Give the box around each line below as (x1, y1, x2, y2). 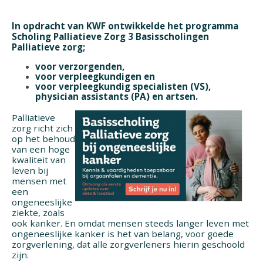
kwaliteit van (12, 154, 66, 166)
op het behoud (12, 133, 75, 145)
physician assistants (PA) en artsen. (35, 90, 198, 103)
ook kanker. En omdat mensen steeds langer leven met (12, 217, 249, 230)
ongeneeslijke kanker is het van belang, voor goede (12, 228, 234, 240)
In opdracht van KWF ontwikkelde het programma (12, 20, 238, 32)
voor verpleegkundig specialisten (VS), (35, 80, 211, 93)
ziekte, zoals (12, 207, 65, 219)
